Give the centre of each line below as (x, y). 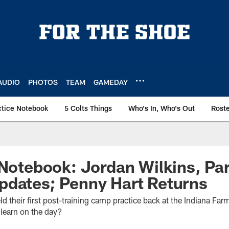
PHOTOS (43, 82)
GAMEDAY (111, 82)
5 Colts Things (88, 108)
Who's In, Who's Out (162, 108)
